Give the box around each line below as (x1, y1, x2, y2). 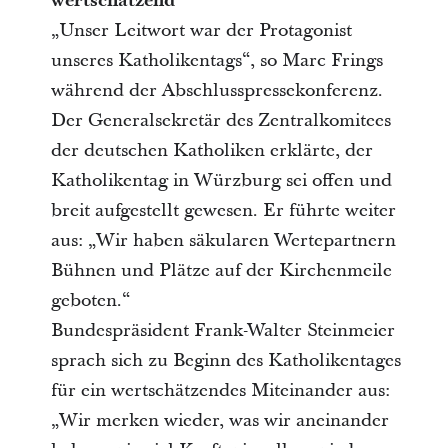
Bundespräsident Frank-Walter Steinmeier (50, 318, 395, 343)
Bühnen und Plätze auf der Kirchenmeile (50, 258, 392, 283)
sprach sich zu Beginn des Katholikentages (50, 348, 401, 373)
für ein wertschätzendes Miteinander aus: (50, 378, 390, 403)
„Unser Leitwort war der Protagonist (50, 18, 352, 43)
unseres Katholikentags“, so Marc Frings (50, 48, 383, 73)
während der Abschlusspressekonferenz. (50, 78, 383, 103)
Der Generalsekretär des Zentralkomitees (50, 108, 391, 133)
